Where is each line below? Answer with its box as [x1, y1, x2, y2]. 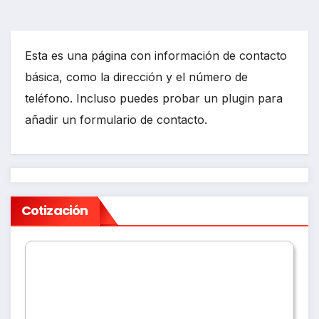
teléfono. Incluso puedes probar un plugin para [25, 91, 283, 106]
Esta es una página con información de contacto [25, 48, 287, 63]
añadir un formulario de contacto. [25, 113, 207, 127]
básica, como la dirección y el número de [25, 70, 248, 85]
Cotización [21, 201, 88, 219]
